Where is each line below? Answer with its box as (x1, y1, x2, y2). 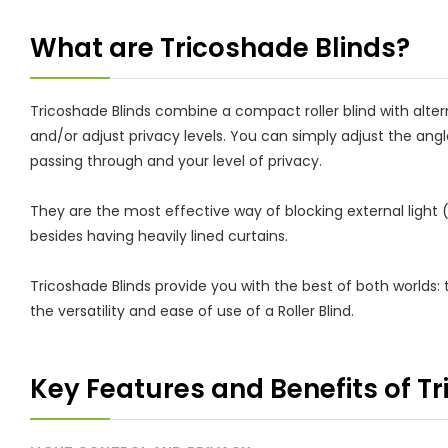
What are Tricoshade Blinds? (30, 29, 410, 66)
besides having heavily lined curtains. (30, 225, 288, 246)
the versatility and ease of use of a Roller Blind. (30, 300, 354, 321)
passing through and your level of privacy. (30, 150, 322, 171)
